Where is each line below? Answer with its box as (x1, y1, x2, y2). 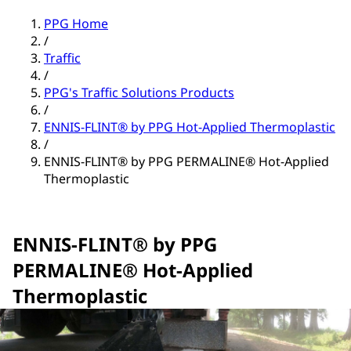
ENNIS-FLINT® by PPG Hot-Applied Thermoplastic (44, 118, 335, 136)
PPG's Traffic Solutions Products (44, 84, 234, 102)
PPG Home (44, 15, 108, 33)
